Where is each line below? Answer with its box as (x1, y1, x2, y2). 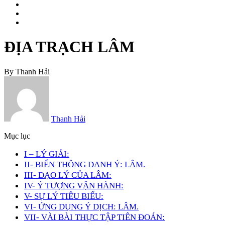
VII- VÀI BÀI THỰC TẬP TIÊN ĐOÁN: (24, 211, 165, 222)
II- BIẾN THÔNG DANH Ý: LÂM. (24, 159, 145, 169)
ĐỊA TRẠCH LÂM (4, 38, 135, 56)
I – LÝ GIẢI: (24, 148, 69, 159)
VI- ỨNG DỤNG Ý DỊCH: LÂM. (24, 201, 139, 211)
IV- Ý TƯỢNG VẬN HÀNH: (24, 180, 124, 190)
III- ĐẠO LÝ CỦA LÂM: (24, 169, 111, 180)
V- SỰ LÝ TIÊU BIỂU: (24, 190, 103, 201)
